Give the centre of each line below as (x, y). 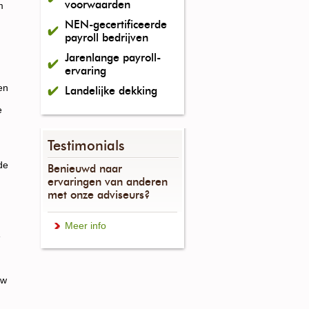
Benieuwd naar (85, 169)
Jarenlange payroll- (113, 58)
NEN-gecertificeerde (116, 24)
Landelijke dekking (111, 91)
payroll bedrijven (107, 38)
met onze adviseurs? (99, 195)
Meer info (86, 226)
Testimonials (86, 146)
